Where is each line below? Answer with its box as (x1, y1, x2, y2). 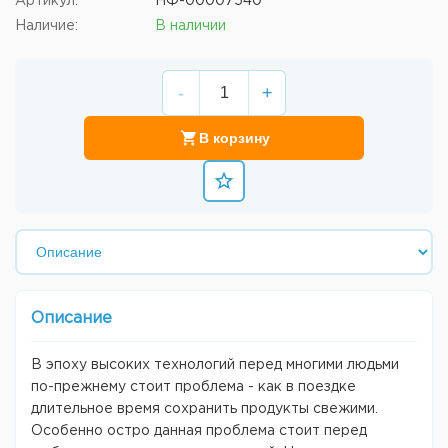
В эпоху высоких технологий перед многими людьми (31, 359, 399, 371)
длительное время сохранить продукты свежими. (31, 403, 378, 415)
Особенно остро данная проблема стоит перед (31, 425, 367, 437)
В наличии (155, 20, 226, 32)
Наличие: (15, 20, 78, 32)
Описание (31, 311, 112, 326)
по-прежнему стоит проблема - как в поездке (31, 381, 356, 393)
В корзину (198, 130, 270, 146)
